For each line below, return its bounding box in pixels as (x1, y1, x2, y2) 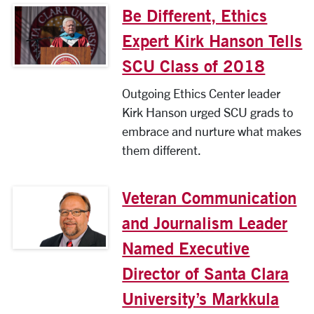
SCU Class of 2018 (122, 55, 266, 77)
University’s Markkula (122, 288, 280, 310)
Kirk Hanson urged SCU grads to (122, 105, 294, 120)
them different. (122, 143, 202, 158)
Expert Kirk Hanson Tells (122, 30, 303, 52)
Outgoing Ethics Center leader (122, 86, 281, 101)
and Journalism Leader (122, 212, 288, 234)
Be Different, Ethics (122, 5, 268, 27)
